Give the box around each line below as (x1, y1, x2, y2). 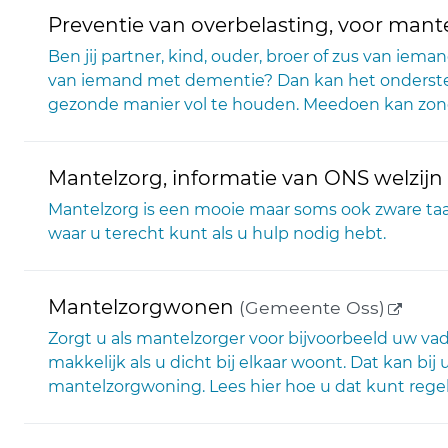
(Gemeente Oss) (234, 297, 385, 318)
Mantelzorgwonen (48, 295, 234, 319)
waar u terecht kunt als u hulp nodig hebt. (48, 224, 386, 243)
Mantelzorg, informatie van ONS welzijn (48, 166, 443, 190)
